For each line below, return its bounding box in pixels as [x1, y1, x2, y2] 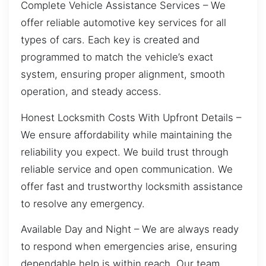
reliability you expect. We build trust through [21, 145, 229, 158]
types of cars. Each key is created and [21, 34, 199, 46]
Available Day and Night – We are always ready [21, 223, 239, 235]
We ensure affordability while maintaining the [21, 128, 232, 141]
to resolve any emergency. [21, 197, 145, 210]
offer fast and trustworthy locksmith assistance [21, 180, 243, 192]
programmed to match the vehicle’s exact [21, 51, 213, 64]
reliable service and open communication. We [21, 163, 233, 175]
